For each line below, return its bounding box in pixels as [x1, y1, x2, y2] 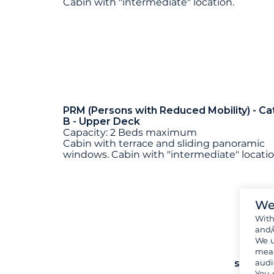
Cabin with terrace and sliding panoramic [63, 137, 265, 149]
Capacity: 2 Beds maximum [63, 126, 197, 138]
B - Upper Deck [63, 115, 140, 127]
